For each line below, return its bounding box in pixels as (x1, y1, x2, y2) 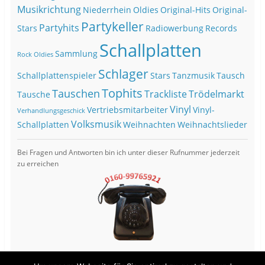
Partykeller (80, 18, 144, 35)
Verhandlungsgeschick (17, 106, 85, 115)
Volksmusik (70, 118, 121, 131)
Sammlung (54, 49, 98, 60)
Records (205, 23, 237, 34)
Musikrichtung (17, 3, 81, 17)
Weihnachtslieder (177, 119, 247, 131)
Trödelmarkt (188, 88, 244, 101)
